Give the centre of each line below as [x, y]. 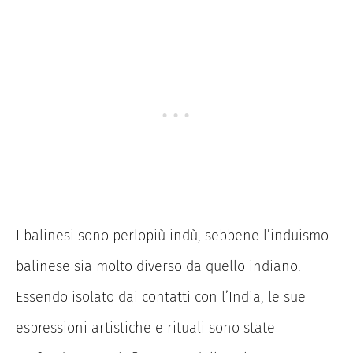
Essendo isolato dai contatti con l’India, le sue [161, 297]
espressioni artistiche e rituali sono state [145, 327]
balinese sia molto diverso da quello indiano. [158, 266]
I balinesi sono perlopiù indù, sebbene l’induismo [172, 235]
